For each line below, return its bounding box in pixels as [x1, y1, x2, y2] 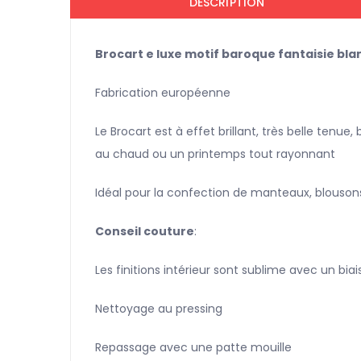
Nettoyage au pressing [95, 301, 222, 317]
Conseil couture [95, 223, 194, 240]
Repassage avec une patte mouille [95, 339, 292, 356]
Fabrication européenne [95, 85, 230, 102]
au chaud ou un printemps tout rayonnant [95, 146, 335, 163]
